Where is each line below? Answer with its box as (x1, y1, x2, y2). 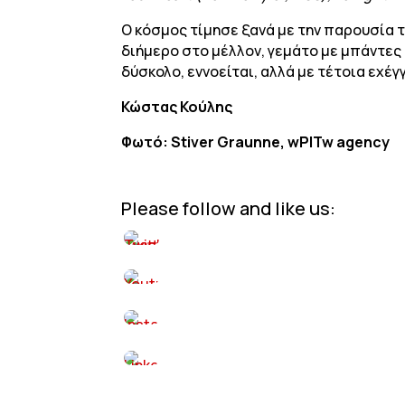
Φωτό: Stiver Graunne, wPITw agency (121, 131, 391, 152)
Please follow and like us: (121, 195, 336, 221)
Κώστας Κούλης (121, 96, 233, 117)
